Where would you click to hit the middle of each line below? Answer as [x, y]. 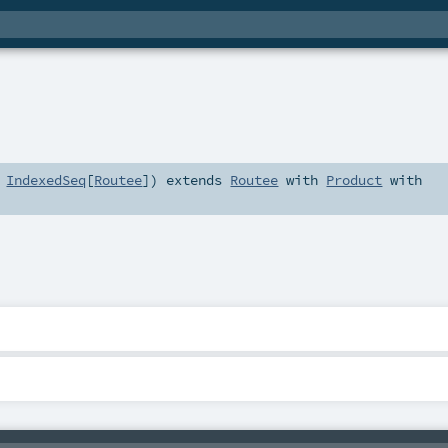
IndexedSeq [46, 180]
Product [354, 180]
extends [194, 180]
